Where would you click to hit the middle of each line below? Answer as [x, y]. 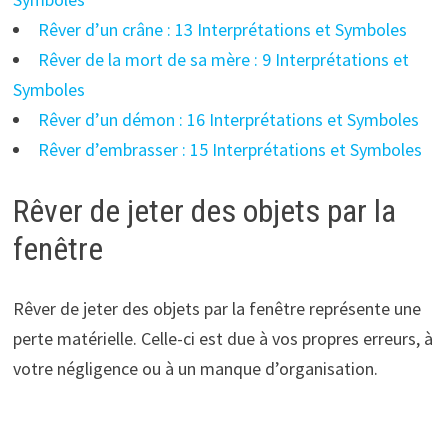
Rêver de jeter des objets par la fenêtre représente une [216, 309]
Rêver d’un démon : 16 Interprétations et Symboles [228, 119]
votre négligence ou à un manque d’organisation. [195, 369]
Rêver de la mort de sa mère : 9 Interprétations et [223, 59]
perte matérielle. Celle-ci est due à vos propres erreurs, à [222, 339]
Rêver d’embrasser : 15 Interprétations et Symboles [229, 149]
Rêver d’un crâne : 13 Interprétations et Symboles [222, 29]
